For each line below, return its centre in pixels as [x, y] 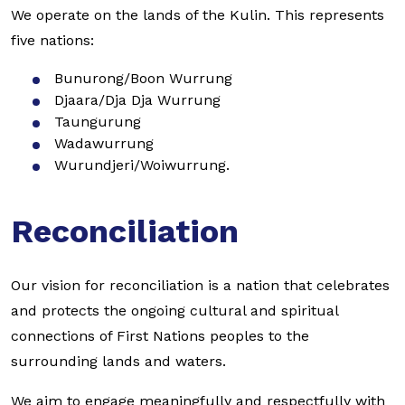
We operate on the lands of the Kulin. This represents [198, 15]
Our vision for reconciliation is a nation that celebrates [200, 285]
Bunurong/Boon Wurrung [143, 78]
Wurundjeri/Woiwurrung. [142, 165]
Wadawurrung [104, 143]
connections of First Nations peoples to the [160, 336]
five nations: [52, 40]
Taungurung [98, 122]
